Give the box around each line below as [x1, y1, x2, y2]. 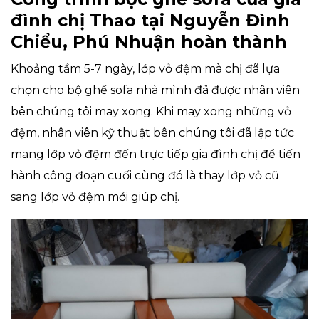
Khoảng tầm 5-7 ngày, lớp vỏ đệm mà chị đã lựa [11, 62, 280, 76]
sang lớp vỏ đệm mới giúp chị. [11, 190, 179, 204]
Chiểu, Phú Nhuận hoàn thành [11, 31, 287, 53]
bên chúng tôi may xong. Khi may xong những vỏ [11, 105, 291, 119]
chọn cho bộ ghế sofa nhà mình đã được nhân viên [11, 83, 300, 98]
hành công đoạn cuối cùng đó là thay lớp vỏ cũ [11, 169, 279, 183]
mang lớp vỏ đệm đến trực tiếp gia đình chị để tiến [11, 147, 300, 162]
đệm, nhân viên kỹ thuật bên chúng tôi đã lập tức [11, 126, 294, 140]
